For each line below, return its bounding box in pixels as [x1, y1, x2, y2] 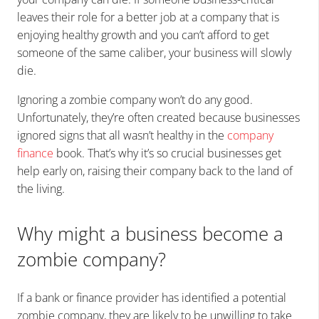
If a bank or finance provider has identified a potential [17, 289, 286, 305]
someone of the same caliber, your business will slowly [17, 44, 291, 61]
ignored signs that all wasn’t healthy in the [17, 127, 227, 143]
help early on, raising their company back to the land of [17, 162, 293, 179]
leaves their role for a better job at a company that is [17, 9, 279, 25]
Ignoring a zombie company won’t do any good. [17, 91, 253, 108]
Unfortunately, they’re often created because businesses [17, 109, 300, 125]
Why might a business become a [17, 220, 283, 246]
